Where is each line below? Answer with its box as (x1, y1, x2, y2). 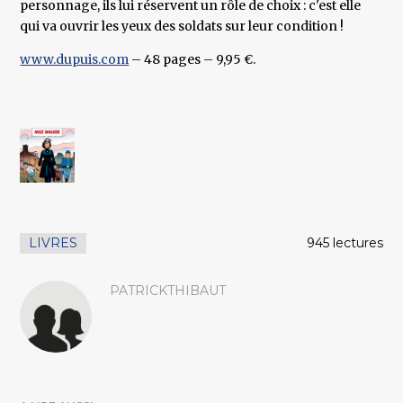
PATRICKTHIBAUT (110, 282, 227, 300)
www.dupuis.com (20, 51, 130, 68)
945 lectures (306, 235, 383, 252)
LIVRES (29, 235, 78, 252)
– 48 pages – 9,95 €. (129, 51, 256, 68)
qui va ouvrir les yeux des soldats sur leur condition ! (20, 18, 345, 35)
